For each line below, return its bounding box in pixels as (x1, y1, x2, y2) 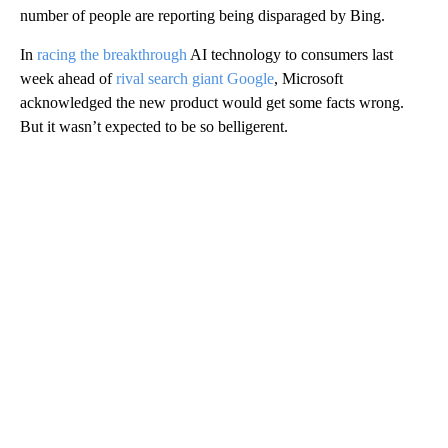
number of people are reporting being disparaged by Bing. (20, 6, 385, 24)
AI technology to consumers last (187, 45, 393, 63)
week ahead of (20, 69, 116, 87)
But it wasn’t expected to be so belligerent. (20, 117, 288, 135)
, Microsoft (274, 69, 343, 87)
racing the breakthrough (37, 45, 187, 63)
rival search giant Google (116, 69, 274, 87)
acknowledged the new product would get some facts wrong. (20, 93, 404, 111)
